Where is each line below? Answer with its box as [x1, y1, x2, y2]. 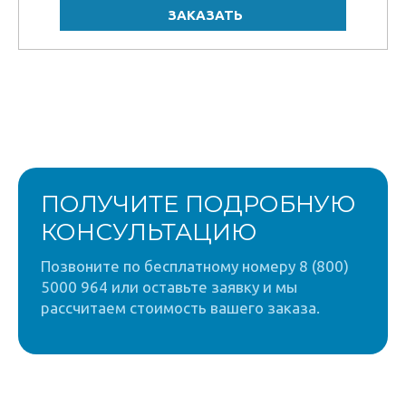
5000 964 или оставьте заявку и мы [41, 278, 297, 295]
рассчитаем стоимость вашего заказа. [41, 299, 320, 316]
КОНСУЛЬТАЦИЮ [41, 217, 256, 246]
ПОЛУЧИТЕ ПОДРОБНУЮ [41, 189, 355, 218]
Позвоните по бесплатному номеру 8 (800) [41, 257, 349, 275]
